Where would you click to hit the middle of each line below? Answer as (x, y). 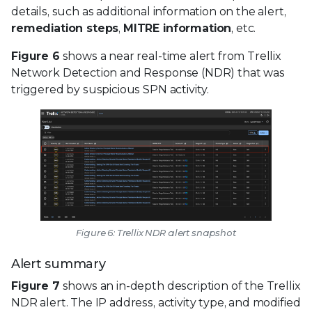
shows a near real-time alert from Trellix (171, 56)
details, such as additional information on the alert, (149, 11)
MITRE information (177, 28)
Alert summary (58, 264)
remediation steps (65, 28)
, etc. (244, 28)
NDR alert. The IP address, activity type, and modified (156, 302)
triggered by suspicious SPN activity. (111, 89)
